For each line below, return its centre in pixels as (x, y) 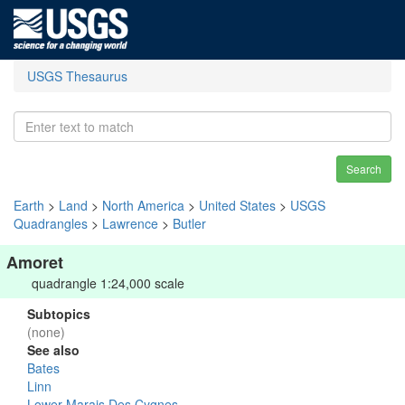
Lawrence (130, 223)
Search (364, 169)
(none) (46, 332)
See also (53, 350)
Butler (189, 223)
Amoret (35, 262)
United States (237, 205)
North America (143, 205)
